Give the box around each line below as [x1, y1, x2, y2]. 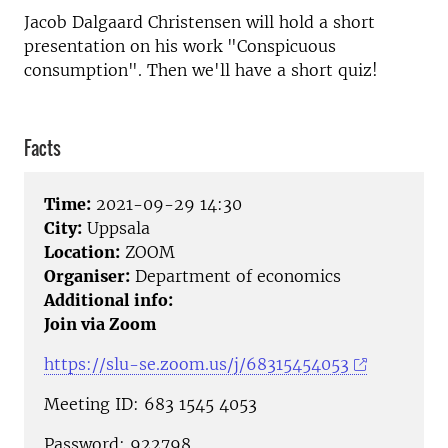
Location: [44, 242, 120, 263]
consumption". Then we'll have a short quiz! [24, 60, 378, 80]
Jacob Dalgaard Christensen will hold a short [24, 12, 375, 32]
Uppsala [82, 218, 150, 239]
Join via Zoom [44, 314, 156, 335]
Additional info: [44, 290, 173, 311]
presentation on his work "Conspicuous [24, 36, 336, 56]
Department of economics [130, 266, 341, 287]
